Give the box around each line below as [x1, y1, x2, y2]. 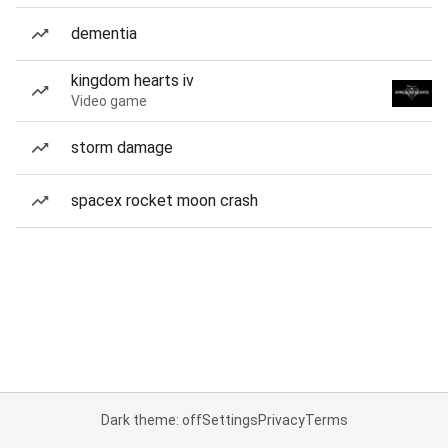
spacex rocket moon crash [71, 191, 258, 210]
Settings [201, 412, 258, 428]
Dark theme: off [100, 412, 202, 428]
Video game [71, 93, 147, 109]
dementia [71, 24, 137, 43]
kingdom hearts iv [71, 71, 194, 90]
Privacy [257, 412, 305, 428]
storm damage [71, 138, 173, 157]
